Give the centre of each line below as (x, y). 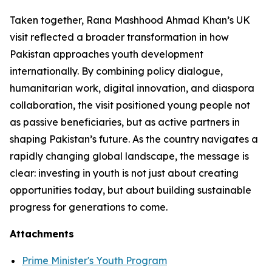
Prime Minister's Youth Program (94, 260)
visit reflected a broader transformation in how (119, 37)
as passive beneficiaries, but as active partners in (125, 122)
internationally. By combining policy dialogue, (116, 71)
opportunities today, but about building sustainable (131, 190)
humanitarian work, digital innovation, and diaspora (132, 88)
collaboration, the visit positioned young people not (130, 105)
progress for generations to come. (89, 207)
